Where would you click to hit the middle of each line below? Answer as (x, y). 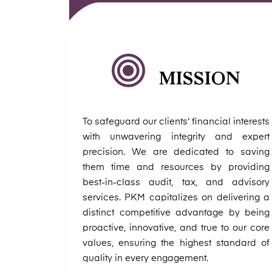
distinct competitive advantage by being (176, 213)
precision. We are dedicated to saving (176, 152)
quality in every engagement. (145, 258)
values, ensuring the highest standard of (176, 243)
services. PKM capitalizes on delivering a (176, 198)
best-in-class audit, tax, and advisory (176, 182)
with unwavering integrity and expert (176, 137)
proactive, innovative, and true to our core (176, 228)
